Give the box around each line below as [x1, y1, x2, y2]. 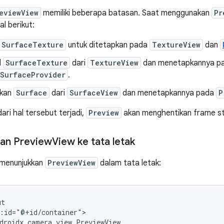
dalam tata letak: [98, 158, 161, 168]
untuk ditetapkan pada [66, 40, 149, 50]
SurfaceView [69, 88, 118, 97]
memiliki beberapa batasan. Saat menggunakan [41, 8, 211, 18]
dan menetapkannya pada [120, 88, 216, 98]
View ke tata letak [52, 135, 135, 148]
